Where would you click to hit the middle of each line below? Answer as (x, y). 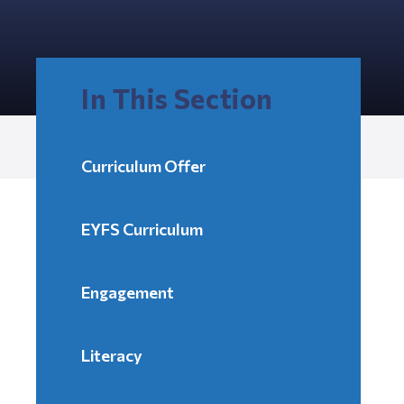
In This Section (177, 97)
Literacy (112, 355)
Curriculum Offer (143, 165)
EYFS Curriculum (142, 229)
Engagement (128, 292)
